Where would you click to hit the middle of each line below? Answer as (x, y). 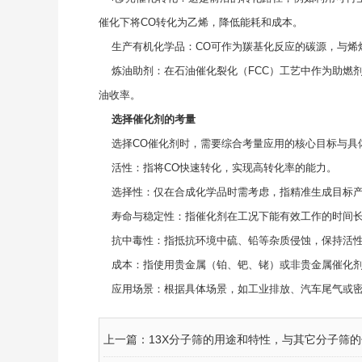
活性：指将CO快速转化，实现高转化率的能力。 (218, 167)
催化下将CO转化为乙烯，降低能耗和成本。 (201, 22)
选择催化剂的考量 (154, 119)
